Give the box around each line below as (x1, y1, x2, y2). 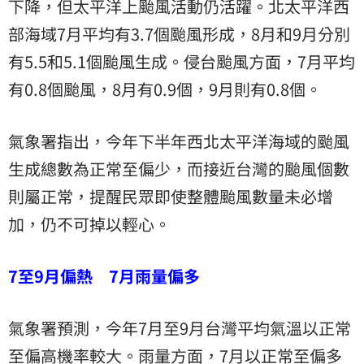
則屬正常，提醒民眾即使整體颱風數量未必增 (8, 184, 333, 209)
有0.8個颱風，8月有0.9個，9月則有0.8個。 (8, 77, 322, 102)
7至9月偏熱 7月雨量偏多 (8, 264, 200, 288)
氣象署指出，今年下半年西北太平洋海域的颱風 (8, 129, 349, 154)
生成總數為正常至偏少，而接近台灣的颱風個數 (8, 157, 349, 181)
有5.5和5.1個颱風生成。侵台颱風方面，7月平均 (8, 50, 355, 74)
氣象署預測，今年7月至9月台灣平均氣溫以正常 (8, 316, 351, 340)
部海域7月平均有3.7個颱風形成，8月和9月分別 (8, 22, 350, 46)
